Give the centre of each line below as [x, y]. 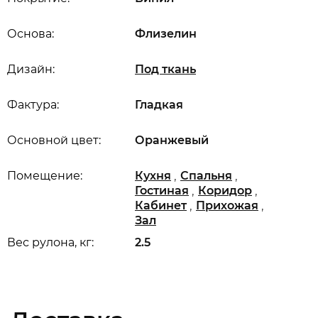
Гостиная [162, 191]
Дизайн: [31, 69]
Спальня [206, 176]
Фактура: [33, 105]
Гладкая [159, 105]
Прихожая [227, 205]
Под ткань [165, 69]
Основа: [31, 34]
